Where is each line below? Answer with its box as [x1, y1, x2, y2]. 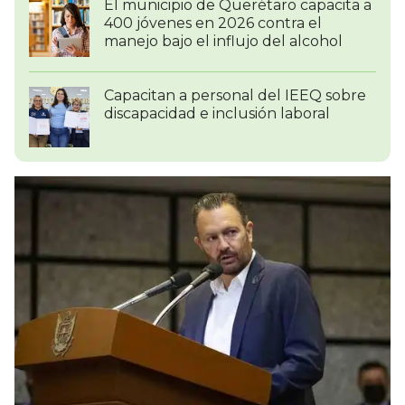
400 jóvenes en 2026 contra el [104, 14, 322, 33]
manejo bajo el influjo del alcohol [104, 33, 343, 51]
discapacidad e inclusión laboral [104, 105, 330, 123]
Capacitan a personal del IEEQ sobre [104, 87, 366, 105]
